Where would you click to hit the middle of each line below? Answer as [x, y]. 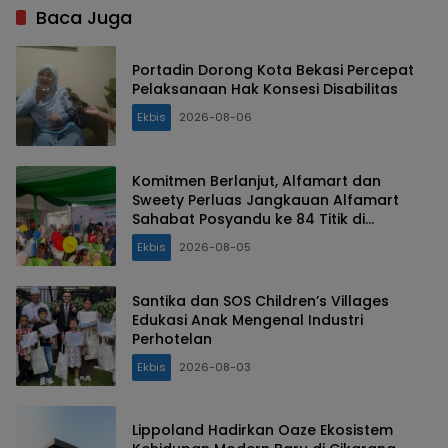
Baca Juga [84, 18]
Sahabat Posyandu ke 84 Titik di [248, 218]
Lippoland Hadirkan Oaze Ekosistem [262, 430]
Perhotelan [172, 338]
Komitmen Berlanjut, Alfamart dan [256, 180]
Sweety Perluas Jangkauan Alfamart [265, 199]
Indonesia [168, 237]
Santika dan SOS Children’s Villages [260, 300]
